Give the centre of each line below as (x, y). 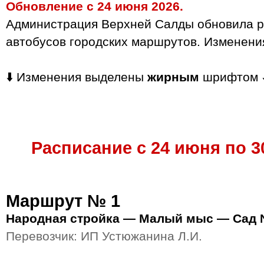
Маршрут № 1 (63, 201)
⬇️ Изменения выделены (77, 77)
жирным (173, 77)
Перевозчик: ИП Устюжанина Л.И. (104, 236)
